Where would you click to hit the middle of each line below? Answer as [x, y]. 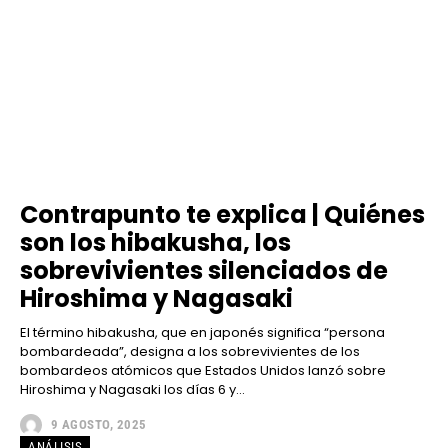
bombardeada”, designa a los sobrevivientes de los [190, 351]
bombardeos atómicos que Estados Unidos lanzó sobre [203, 370]
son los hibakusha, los [155, 242]
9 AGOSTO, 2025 [98, 425]
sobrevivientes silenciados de [204, 270]
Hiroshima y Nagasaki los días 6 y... [132, 389]
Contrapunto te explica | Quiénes [222, 214]
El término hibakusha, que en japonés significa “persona [202, 332]
